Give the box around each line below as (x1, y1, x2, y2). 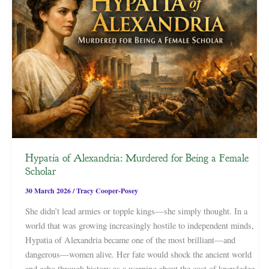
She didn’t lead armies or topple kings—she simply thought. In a (25, 205, 247, 217)
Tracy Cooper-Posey (76, 185, 138, 196)
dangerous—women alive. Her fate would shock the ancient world (25, 248, 252, 260)
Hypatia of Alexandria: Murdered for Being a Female (25, 150, 249, 165)
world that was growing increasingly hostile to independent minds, (25, 219, 254, 231)
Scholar (25, 163, 56, 178)
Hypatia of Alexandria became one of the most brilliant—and (25, 234, 235, 246)
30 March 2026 (25, 185, 73, 196)
